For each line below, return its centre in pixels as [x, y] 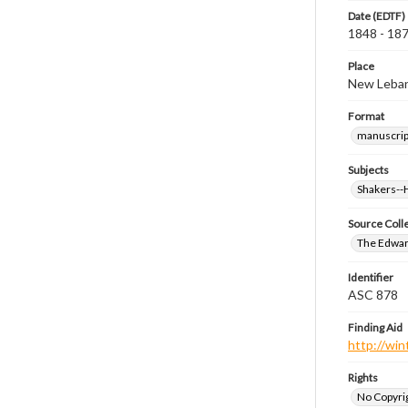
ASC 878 [373, 295]
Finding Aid [375, 327]
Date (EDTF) [377, 16]
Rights [363, 377]
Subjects [368, 170]
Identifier [371, 277]
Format [366, 116]
